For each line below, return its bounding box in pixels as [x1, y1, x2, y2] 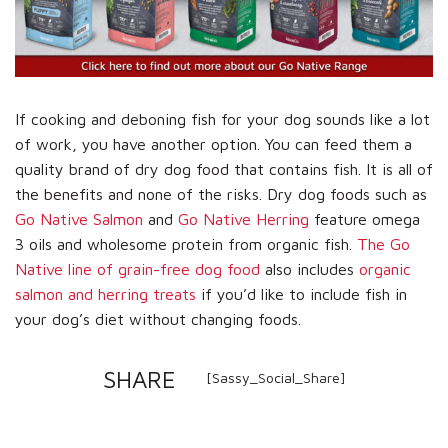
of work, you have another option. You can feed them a [15, 135, 412, 154]
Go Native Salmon [15, 210, 143, 229]
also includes [260, 260, 359, 279]
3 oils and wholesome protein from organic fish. [15, 235, 357, 254]
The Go [357, 235, 410, 254]
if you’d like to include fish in [196, 285, 407, 304]
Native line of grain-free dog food [15, 260, 260, 279]
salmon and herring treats [15, 285, 196, 304]
